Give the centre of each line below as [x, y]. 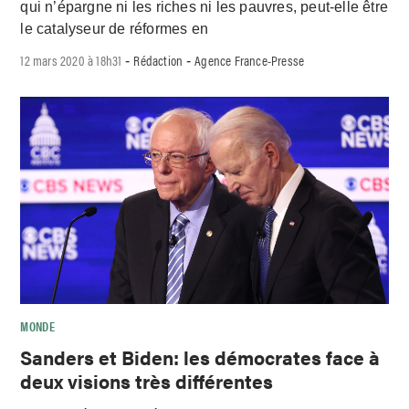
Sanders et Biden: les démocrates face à [200, 357]
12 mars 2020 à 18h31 [71, 60]
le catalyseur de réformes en [115, 28]
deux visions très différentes [147, 380]
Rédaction [158, 60]
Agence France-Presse [250, 60]
